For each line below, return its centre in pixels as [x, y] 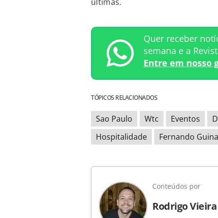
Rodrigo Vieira [184, 206]
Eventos [185, 118]
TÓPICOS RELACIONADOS [124, 97]
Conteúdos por [176, 186]
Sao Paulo [114, 118]
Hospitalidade [121, 136]
